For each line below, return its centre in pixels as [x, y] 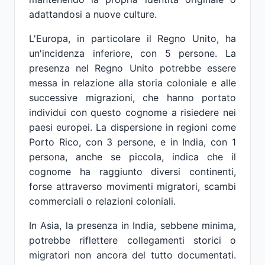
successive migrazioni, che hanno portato [132, 98]
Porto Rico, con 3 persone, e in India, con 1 [132, 142]
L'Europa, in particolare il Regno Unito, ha [132, 38]
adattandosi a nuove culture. [93, 14]
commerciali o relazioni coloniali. [102, 201]
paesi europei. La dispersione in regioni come [132, 127]
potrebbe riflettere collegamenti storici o [132, 240]
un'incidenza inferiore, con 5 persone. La [132, 53]
